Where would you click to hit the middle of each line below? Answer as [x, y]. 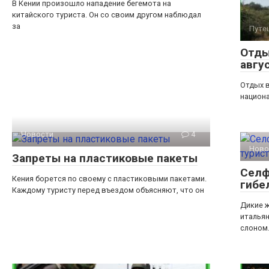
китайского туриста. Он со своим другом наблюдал [107, 15]
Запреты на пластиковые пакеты [105, 159]
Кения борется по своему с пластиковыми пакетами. [109, 179]
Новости [37, 134]
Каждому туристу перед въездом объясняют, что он [108, 190]
